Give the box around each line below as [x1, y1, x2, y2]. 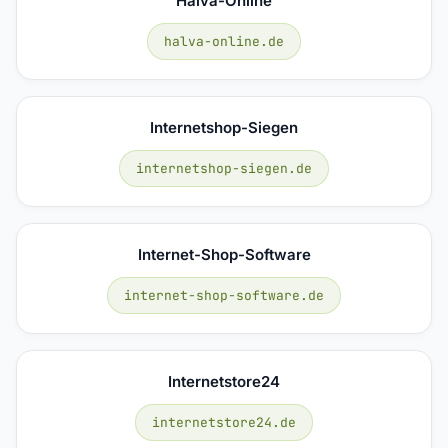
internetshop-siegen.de [136, 159, 312, 177]
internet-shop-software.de [124, 286, 324, 304]
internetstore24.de [152, 413, 296, 431]
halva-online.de [164, 32, 284, 50]
